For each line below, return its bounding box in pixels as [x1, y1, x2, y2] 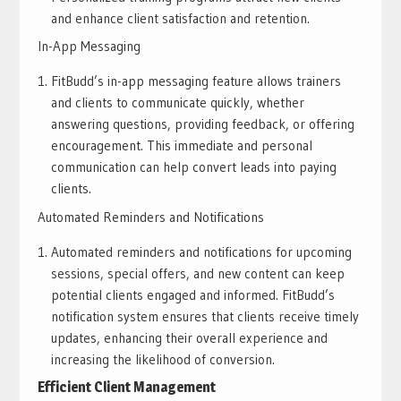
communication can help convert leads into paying [50, 158, 337, 176]
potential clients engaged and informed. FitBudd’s [50, 286, 335, 303]
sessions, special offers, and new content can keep [50, 264, 345, 282]
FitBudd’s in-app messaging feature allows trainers [50, 73, 341, 90]
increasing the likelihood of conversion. [50, 350, 275, 368]
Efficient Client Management [37, 379, 216, 397]
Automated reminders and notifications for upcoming [50, 243, 352, 260]
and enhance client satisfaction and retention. [50, 9, 310, 27]
